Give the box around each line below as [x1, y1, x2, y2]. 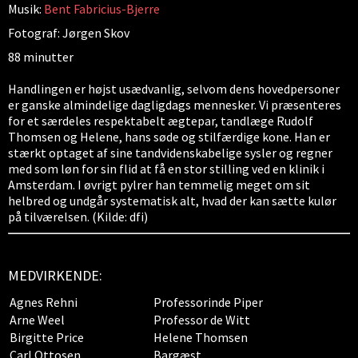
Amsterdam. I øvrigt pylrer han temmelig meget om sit [8, 176, 310, 193]
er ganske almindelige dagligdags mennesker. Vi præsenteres [8, 96, 341, 113]
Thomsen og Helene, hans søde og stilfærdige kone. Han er [8, 128, 330, 145]
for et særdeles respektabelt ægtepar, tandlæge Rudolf [8, 112, 313, 129]
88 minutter [8, 48, 74, 65]
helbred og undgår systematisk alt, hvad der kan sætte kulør [8, 192, 336, 209]
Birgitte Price [10, 328, 84, 345]
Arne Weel [10, 311, 65, 328]
